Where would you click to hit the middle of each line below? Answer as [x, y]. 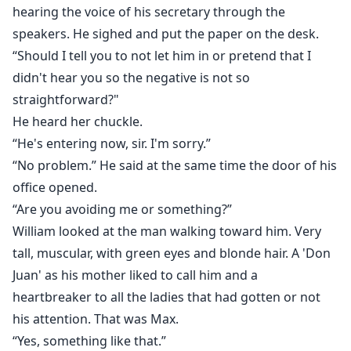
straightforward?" [66, 100]
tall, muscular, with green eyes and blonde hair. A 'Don [172, 253]
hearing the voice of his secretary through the [149, 12]
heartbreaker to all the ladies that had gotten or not [166, 297]
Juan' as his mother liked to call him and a [135, 275]
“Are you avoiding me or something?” [122, 210]
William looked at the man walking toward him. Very [167, 232]
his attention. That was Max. [96, 319]
